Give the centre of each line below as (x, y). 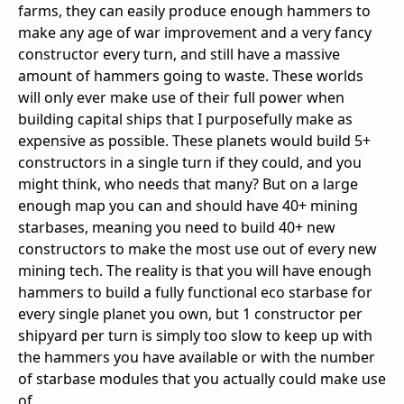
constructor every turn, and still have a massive (179, 55)
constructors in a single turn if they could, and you (190, 163)
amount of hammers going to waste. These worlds (191, 76)
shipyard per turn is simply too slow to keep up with (195, 336)
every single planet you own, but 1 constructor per (190, 314)
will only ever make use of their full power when (181, 98)
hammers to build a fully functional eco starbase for (195, 293)
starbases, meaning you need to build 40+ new (177, 228)
